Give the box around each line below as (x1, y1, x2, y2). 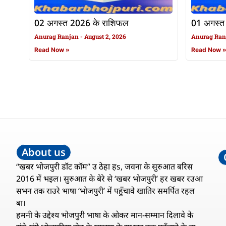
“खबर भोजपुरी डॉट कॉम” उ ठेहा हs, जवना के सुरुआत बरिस (16, 161, 193, 173)
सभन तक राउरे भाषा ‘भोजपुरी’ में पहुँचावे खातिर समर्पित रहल (16, 185, 195, 197)
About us (22, 145, 66, 159)
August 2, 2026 (83, 32, 126, 41)
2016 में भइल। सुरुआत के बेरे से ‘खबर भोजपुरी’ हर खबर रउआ (16, 173, 203, 185)
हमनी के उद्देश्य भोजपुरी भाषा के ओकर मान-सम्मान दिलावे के (16, 209, 193, 221)
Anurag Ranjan (34, 32, 80, 41)
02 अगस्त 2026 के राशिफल (34, 18, 129, 30)
